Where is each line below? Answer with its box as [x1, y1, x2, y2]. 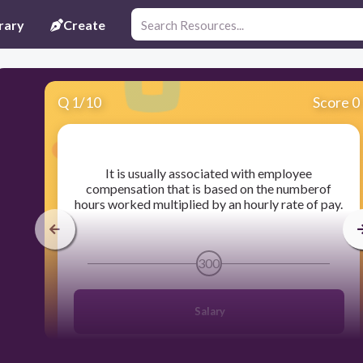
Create [63, 16, 105, 32]
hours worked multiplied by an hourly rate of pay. [75, 196, 344, 212]
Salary [192, 305, 225, 318]
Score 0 [312, 94, 360, 111]
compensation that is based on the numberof [86, 181, 332, 197]
